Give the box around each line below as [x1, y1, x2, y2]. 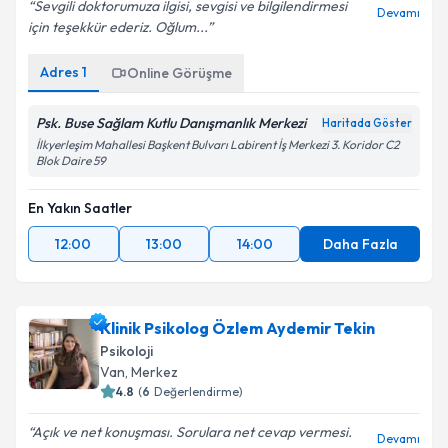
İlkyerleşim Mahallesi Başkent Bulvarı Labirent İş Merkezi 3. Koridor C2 [36, 137, 399, 152]
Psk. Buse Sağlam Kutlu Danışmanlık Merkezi [36, 114, 306, 132]
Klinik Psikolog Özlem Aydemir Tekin [100, 318, 375, 338]
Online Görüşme [127, 64, 232, 82]
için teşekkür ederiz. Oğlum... [28, 18, 207, 36]
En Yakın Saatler [28, 199, 132, 217]
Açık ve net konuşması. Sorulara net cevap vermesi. [32, 423, 352, 441]
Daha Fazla [322, 235, 398, 253]
